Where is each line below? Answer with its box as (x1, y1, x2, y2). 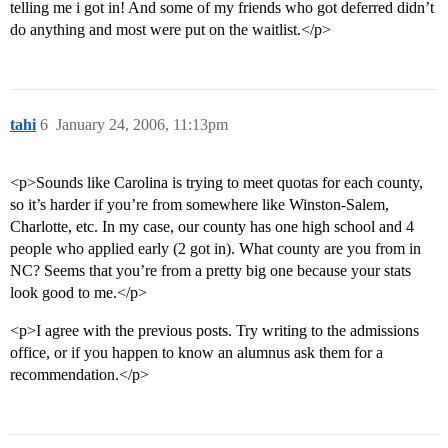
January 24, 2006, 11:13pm (56, 116, 228, 134)
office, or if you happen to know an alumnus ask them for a (10, 344, 383, 362)
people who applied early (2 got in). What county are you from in (10, 240, 421, 258)
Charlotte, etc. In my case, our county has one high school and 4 (10, 218, 414, 236)
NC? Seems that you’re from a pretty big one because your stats (10, 262, 411, 280)
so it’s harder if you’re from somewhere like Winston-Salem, (10, 196, 389, 214)
